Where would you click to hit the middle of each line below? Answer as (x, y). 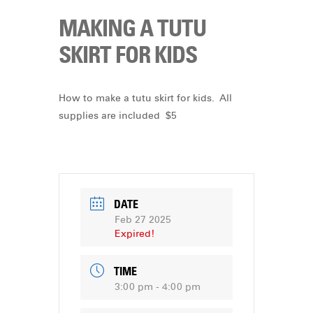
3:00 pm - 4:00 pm (158, 286)
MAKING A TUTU (132, 29)
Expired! (134, 234)
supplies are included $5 (118, 116)
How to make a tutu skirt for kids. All (145, 99)
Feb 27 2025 (143, 220)
